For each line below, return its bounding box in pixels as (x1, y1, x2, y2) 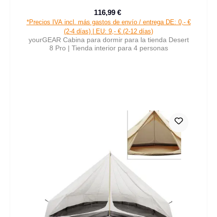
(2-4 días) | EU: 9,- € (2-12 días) (64, 28, 153, 35)
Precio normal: (123, 14, 168, 21)
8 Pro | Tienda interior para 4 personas (49, 44, 168, 52)
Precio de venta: (108, 13, 158, 21)
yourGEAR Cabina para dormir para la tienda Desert (28, 36, 189, 44)
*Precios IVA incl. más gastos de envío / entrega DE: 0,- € (26, 18, 191, 26)
